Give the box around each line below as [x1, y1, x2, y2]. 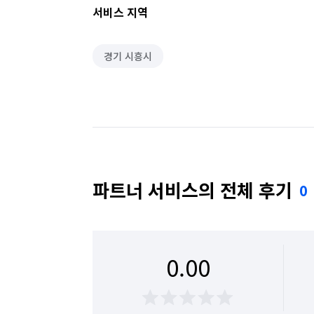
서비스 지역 [93, 4, 148, 20]
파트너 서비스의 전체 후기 [93, 177, 292, 203]
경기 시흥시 [104, 49, 152, 63]
